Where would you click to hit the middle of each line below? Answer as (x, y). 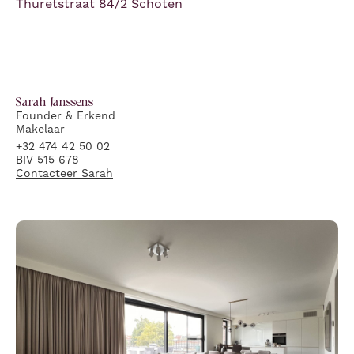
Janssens (72, 101)
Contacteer (49, 174)
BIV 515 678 (47, 160)
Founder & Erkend (66, 116)
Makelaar (40, 130)
